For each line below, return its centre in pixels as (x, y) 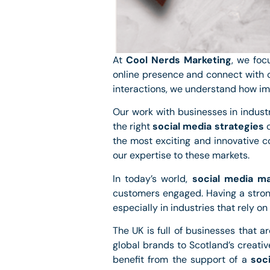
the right (133, 127)
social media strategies (208, 127)
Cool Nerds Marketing (179, 60)
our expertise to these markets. (181, 155)
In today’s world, (152, 178)
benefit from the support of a (182, 260)
